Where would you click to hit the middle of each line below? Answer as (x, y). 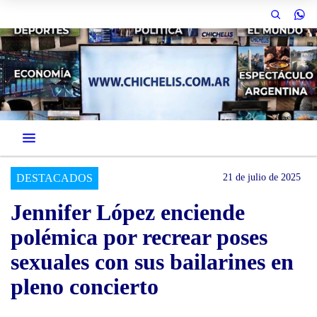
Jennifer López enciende (128, 212)
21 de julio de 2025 (262, 177)
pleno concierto (85, 287)
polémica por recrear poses (139, 237)
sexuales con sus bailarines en (152, 262)
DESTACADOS (54, 178)
